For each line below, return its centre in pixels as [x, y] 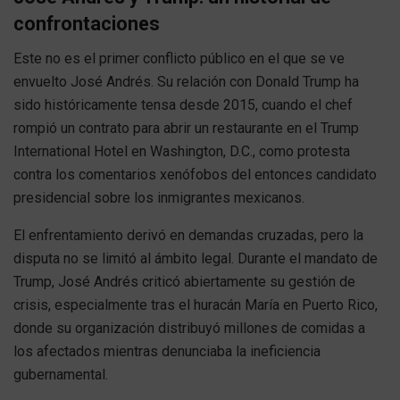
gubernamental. [61, 374]
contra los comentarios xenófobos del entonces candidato [195, 174]
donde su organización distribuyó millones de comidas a [189, 328]
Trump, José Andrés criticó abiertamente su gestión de [184, 281]
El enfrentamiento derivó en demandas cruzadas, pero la [188, 235]
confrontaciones [87, 24]
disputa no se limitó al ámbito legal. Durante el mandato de [196, 258]
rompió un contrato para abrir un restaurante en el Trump [186, 128]
